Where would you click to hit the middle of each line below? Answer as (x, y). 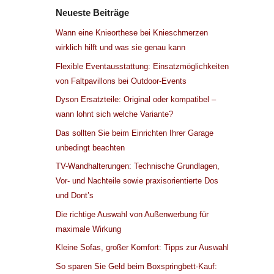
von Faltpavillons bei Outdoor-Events (121, 81)
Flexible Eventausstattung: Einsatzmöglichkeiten (142, 66)
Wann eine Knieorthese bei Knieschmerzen (132, 33)
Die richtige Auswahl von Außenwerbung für (132, 214)
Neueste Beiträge (92, 13)
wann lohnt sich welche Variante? (114, 114)
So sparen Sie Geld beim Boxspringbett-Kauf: (136, 266)
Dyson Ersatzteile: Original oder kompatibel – (136, 100)
